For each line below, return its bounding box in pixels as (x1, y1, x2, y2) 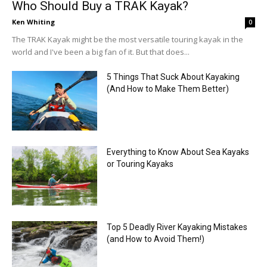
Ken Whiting (12, 17, 55, 27)
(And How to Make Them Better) (106, 84, 229, 94)
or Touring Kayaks (106, 159, 173, 169)
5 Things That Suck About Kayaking (106, 72, 240, 82)
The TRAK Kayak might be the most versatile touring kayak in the (12, 34, 243, 45)
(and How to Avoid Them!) (106, 234, 204, 244)
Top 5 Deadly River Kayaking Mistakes (106, 222, 247, 232)
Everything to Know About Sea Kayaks (106, 147, 249, 157)
